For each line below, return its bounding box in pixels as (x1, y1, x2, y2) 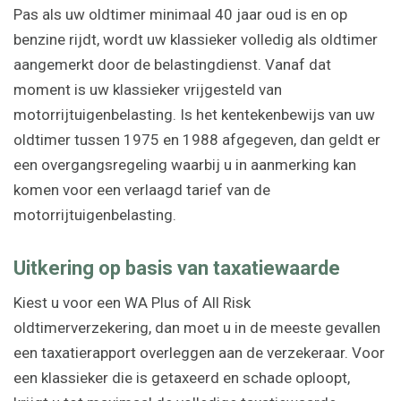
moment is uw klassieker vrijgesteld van (13, 81, 282, 99)
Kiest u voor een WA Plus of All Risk (13, 294, 251, 312)
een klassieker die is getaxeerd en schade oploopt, (13, 369, 350, 388)
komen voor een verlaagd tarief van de (13, 181, 270, 200)
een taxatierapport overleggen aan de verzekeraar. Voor (13, 344, 385, 363)
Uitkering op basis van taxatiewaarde (13, 256, 340, 280)
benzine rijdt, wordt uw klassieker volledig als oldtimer (13, 30, 378, 49)
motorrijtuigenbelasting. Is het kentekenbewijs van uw (13, 106, 375, 124)
